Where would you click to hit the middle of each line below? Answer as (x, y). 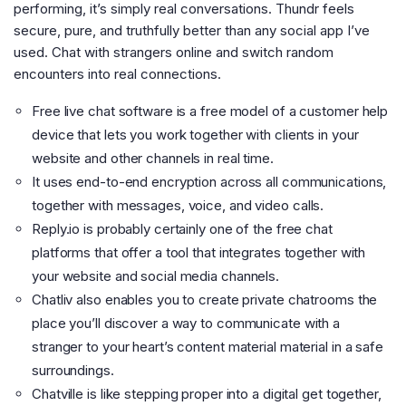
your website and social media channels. (156, 276)
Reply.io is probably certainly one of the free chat (182, 229)
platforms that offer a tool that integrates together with (199, 253)
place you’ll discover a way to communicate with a (186, 324)
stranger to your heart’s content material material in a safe (208, 347)
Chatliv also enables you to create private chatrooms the (205, 300)
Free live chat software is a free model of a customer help (210, 111)
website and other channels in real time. (153, 159)
